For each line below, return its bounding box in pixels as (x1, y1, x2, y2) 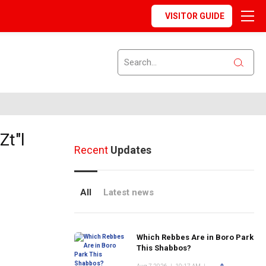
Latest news (103, 187, 154, 198)
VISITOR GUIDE (165, 11, 224, 21)
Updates (107, 144, 151, 156)
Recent (74, 144, 108, 156)
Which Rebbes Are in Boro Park (136, 233, 254, 242)
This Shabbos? (136, 243, 191, 252)
